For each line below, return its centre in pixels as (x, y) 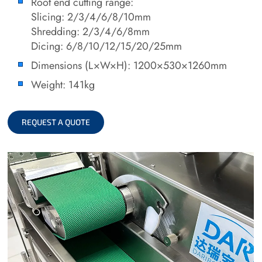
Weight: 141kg (63, 85)
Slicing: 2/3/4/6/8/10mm (91, 17)
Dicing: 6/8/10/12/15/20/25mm (107, 46)
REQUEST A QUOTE (56, 122)
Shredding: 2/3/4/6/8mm (91, 32)
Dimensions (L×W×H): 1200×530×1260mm (129, 65)
